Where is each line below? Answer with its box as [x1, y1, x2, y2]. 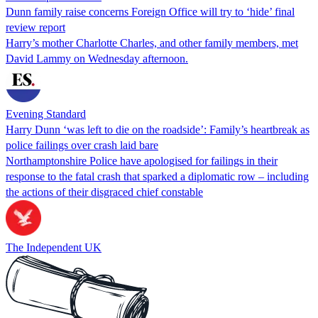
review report [6, 21, 65, 33]
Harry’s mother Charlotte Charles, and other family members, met [6, 36, 298, 49]
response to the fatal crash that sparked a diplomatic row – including [6, 170, 309, 182]
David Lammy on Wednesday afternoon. [6, 52, 188, 65]
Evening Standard [6, 107, 86, 120]
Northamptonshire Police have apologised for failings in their [6, 154, 278, 167]
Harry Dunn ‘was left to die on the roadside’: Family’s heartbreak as [6, 123, 309, 136]
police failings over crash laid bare [6, 138, 158, 151]
